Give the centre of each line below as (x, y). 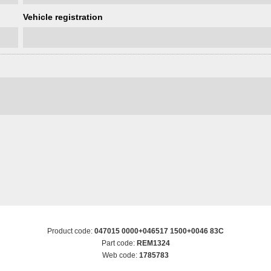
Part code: (119, 243)
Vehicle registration (63, 17)
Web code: (121, 255)
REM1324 (153, 243)
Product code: (71, 231)
